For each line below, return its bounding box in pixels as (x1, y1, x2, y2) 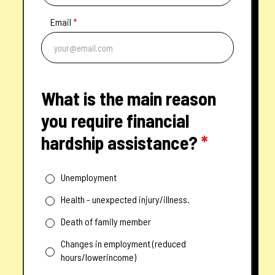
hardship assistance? (41, 131, 202, 154)
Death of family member (60, 215, 151, 228)
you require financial (41, 109, 190, 132)
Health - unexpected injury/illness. (60, 193, 190, 206)
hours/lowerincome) (60, 251, 136, 263)
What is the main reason (41, 87, 217, 110)
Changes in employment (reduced (60, 238, 186, 250)
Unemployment (60, 171, 117, 184)
